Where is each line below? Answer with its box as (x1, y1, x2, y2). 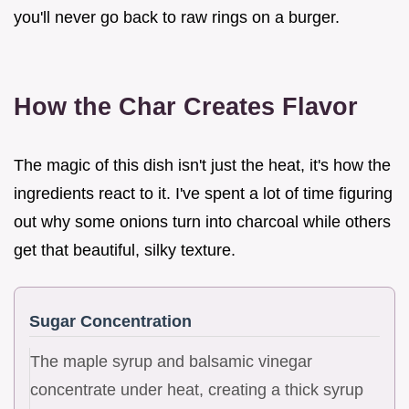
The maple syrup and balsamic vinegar (30, 351, 312, 371)
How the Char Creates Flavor (14, 91, 358, 121)
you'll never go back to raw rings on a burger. (14, 7, 340, 26)
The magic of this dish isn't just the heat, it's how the (14, 155, 391, 174)
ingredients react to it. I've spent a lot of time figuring (14, 184, 393, 203)
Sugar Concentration (29, 311, 192, 330)
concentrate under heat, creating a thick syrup (30, 380, 363, 399)
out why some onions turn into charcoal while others (14, 212, 391, 231)
